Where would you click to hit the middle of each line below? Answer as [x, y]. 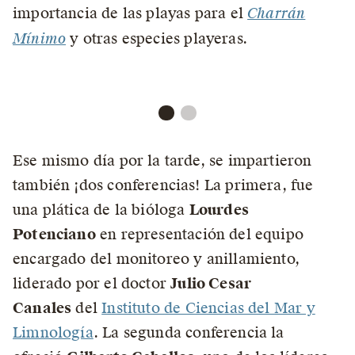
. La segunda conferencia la [189, 332]
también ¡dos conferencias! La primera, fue [163, 185]
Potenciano [54, 234]
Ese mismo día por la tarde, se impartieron [162, 160]
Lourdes [219, 209]
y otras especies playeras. [157, 38]
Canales [42, 307]
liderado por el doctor [92, 283]
